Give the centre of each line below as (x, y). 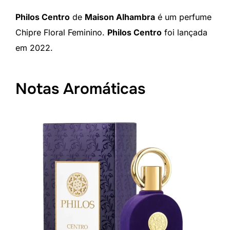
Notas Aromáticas (80, 89)
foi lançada (185, 32)
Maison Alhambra (120, 17)
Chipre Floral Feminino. (61, 32)
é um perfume (183, 17)
